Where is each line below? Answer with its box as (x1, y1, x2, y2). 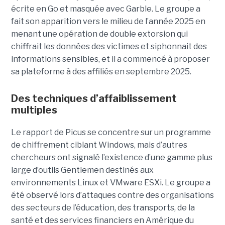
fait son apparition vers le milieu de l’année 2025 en (11, 17, 205, 27)
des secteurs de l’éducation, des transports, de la (11, 203, 195, 213)
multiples (11, 104, 57, 117)
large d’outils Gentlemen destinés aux (11, 165, 154, 175)
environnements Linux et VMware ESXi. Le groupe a (11, 178, 210, 188)
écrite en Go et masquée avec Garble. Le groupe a (11, 4, 200, 14)
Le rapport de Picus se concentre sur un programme (11, 128, 211, 138)
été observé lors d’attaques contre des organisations (11, 190, 214, 200)
